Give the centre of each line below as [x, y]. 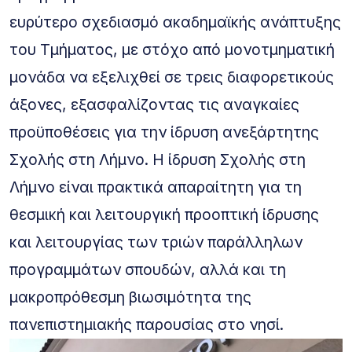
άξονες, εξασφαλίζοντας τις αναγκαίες [154, 104]
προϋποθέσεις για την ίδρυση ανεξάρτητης [164, 132]
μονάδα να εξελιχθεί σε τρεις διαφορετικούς [172, 77]
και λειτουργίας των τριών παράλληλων [156, 242]
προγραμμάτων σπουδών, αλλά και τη [148, 269]
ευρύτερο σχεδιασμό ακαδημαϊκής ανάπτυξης [175, 22]
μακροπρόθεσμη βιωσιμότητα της [130, 297]
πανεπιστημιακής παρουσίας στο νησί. [147, 324]
